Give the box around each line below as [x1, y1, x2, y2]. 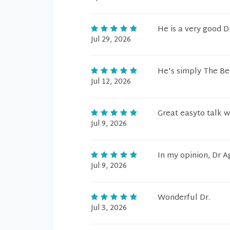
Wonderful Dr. [158, 191, 210, 205]
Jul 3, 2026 [91, 202, 127, 215]
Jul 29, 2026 [91, 33, 131, 46]
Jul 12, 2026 [91, 75, 131, 88]
